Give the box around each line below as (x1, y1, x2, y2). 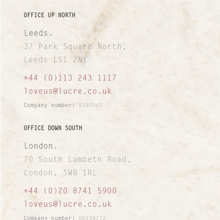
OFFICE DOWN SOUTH (24, 125, 82, 132)
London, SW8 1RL (24, 169, 97, 177)
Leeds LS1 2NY (24, 56, 87, 64)
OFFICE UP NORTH (24, 12, 75, 19)
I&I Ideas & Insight (54, 7, 166, 17)
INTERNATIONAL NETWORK (48, 76, 172, 86)
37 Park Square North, (24, 43, 127, 51)
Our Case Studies (63, 30, 157, 40)
